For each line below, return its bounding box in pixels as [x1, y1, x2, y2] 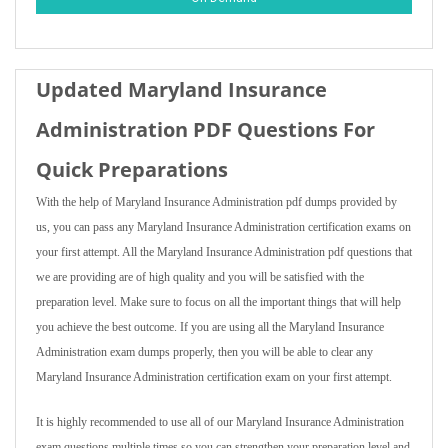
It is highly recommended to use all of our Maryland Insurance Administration [36, 415, 404, 429]
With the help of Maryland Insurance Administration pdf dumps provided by [36, 195, 397, 209]
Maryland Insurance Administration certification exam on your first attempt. [36, 370, 392, 384]
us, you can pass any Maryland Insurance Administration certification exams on [36, 220, 411, 234]
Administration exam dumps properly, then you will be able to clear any [36, 345, 373, 359]
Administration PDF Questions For [36, 116, 375, 143]
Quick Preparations [36, 156, 228, 183]
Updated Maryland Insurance [36, 76, 327, 103]
